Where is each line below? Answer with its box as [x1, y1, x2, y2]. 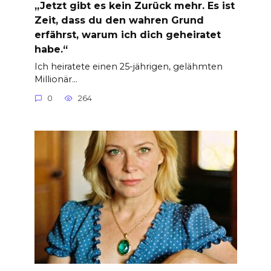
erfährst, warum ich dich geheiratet [34, 28, 221, 41]
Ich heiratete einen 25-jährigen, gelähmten [34, 60, 223, 72]
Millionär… [34, 73, 77, 85]
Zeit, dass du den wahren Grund [34, 14, 204, 26]
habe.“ [34, 43, 68, 55]
